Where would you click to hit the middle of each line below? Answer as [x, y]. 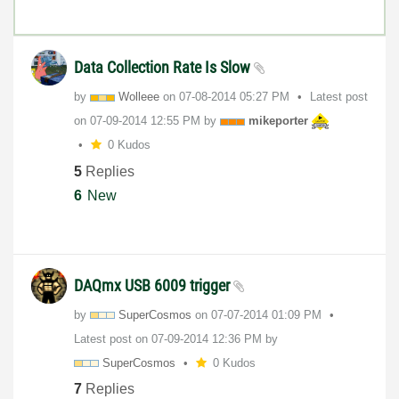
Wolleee [139, 97]
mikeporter [278, 121]
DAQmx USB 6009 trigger [154, 285]
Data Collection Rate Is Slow [164, 68]
